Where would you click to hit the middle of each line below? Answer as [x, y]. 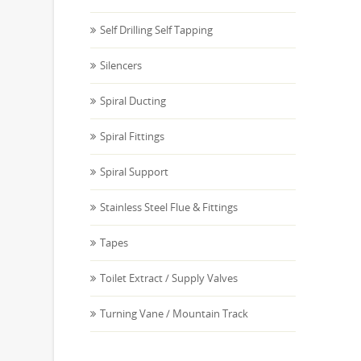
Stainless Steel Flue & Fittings [169, 207]
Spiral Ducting [133, 101]
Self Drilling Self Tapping [156, 30]
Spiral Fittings [132, 136]
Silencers [121, 65]
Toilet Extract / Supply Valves [169, 278]
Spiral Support [134, 172]
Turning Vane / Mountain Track [174, 313]
